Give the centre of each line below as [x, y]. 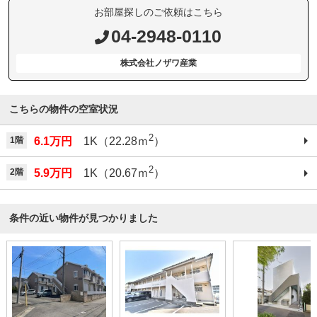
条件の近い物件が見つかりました [84, 218]
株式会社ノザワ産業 [158, 63]
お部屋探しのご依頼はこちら [158, 12]
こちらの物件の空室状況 [64, 109]
